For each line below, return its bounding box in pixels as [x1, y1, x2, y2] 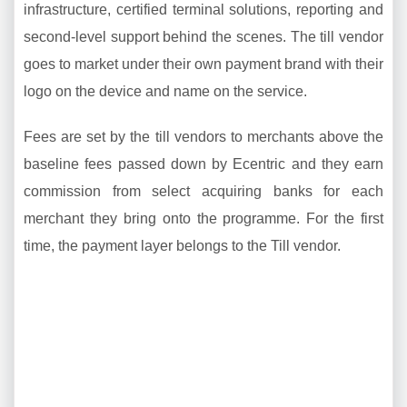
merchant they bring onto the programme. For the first [24, 211, 383, 226]
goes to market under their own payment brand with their [24, 56, 383, 72]
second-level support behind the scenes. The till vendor [24, 29, 383, 45]
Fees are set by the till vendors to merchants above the [24, 129, 383, 144]
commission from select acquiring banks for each [24, 184, 383, 199]
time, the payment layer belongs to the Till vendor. [24, 238, 341, 253]
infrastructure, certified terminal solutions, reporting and [24, 2, 383, 17]
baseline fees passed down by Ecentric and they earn [24, 156, 383, 172]
